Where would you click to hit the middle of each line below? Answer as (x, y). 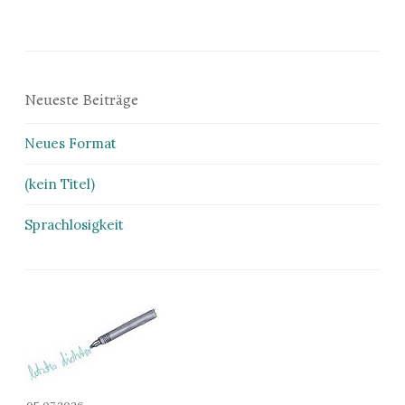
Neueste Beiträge (81, 99)
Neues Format (71, 143)
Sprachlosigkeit (74, 225)
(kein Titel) (60, 184)
